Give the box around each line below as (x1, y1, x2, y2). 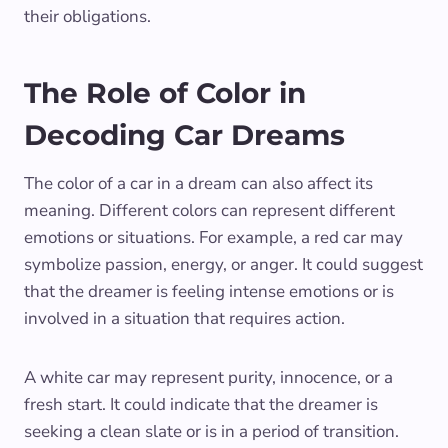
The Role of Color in (24, 76, 306, 111)
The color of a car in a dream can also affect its (24, 172, 373, 196)
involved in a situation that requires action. (24, 307, 345, 331)
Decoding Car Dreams (24, 118, 345, 153)
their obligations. (24, 5, 151, 29)
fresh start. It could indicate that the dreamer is (24, 393, 378, 417)
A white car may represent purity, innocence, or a (24, 366, 393, 390)
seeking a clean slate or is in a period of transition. (24, 420, 399, 444)
